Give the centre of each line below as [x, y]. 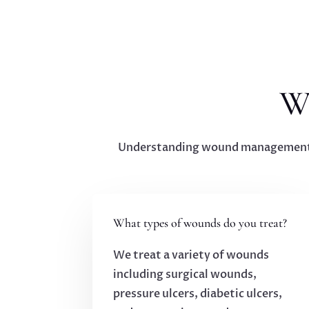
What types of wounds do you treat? [200, 223]
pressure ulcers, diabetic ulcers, [198, 294]
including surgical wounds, [185, 275]
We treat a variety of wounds [191, 256]
